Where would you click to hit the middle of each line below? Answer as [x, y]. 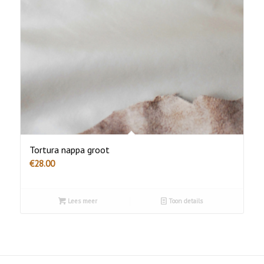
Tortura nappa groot [69, 150]
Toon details [184, 201]
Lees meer [82, 201]
